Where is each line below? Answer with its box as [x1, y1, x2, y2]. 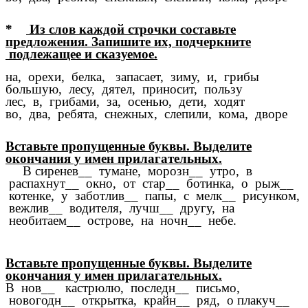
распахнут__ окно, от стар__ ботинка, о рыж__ [5, 176, 294, 191]
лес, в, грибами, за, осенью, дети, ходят [5, 93, 245, 109]
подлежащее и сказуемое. [5, 47, 157, 62]
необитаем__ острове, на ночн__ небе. [5, 213, 236, 228]
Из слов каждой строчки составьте [26, 22, 236, 37]
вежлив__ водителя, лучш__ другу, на [5, 201, 234, 216]
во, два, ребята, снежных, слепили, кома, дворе [5, 106, 287, 121]
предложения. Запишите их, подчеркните [5, 34, 251, 49]
